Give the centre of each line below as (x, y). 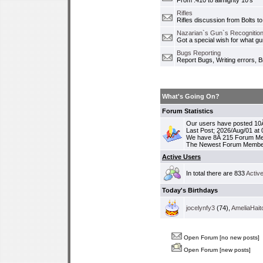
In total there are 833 (216, 173)
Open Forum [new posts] (216, 250)
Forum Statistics (188, 111)
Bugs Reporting (199, 53)
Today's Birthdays (190, 190)
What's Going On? (191, 96)
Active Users (181, 157)
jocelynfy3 (200, 208)
